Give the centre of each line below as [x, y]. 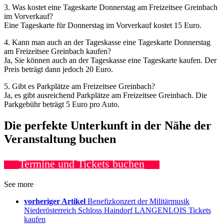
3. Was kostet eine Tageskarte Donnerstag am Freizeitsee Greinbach [111, 7]
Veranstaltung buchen [60, 139]
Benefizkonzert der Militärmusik [138, 201]
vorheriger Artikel [55, 201]
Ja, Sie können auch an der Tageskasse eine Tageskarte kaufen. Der [110, 60]
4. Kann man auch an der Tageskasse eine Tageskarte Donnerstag [107, 42]
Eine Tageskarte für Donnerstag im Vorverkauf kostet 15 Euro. [103, 25]
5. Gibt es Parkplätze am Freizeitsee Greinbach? [79, 86]
